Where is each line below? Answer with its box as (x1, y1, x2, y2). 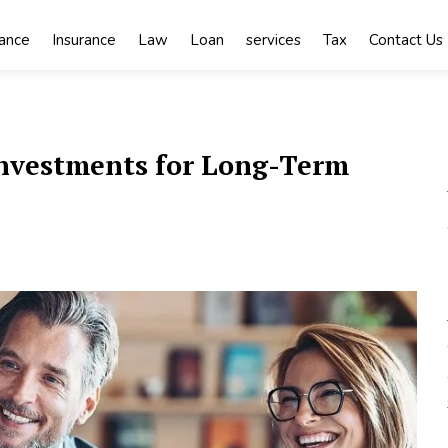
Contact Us (368, 30, 443, 50)
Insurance (51, 30, 116, 50)
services (245, 30, 301, 50)
